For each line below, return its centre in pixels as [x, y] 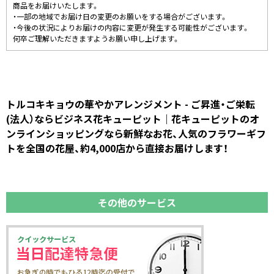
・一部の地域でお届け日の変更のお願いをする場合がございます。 [120, 17]
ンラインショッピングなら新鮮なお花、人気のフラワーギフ [136, 133]
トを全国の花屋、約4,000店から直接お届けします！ [117, 148]
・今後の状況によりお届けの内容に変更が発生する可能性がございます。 [131, 28]
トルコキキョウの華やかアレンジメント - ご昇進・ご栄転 [131, 104]
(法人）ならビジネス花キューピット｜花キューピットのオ [133, 119]
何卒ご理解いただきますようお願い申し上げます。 [96, 39]
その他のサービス [137, 202]
